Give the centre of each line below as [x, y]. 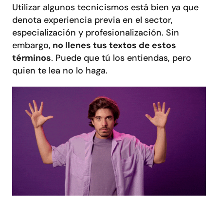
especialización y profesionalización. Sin [96, 32]
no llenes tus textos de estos [113, 45]
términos [32, 58]
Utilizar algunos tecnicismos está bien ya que [105, 7]
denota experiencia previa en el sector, [92, 20]
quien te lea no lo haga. [61, 70]
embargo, [31, 45]
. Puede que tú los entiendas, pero [121, 58]
